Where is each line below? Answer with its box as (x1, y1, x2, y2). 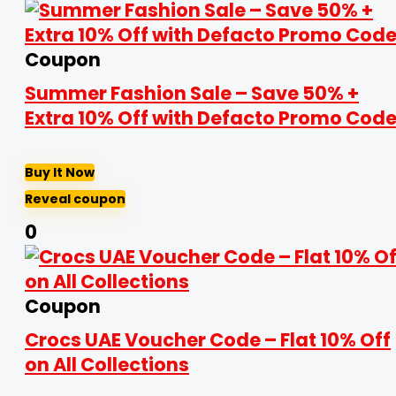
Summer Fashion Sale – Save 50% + (25, 80, 359, 106)
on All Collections (25, 352, 189, 377)
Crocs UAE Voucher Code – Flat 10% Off (25, 327, 391, 353)
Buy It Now (25, 164, 95, 181)
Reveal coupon (25, 190, 126, 208)
